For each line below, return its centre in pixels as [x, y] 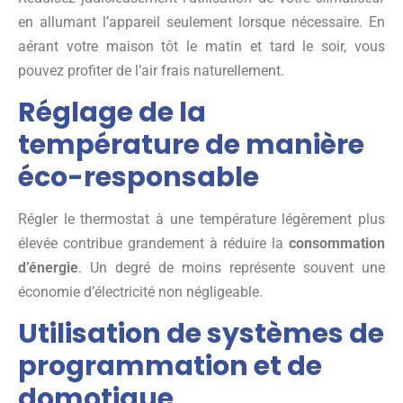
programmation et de [170, 366]
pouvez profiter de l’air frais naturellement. [151, 70]
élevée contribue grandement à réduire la [153, 243]
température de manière [191, 144]
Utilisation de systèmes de [201, 333]
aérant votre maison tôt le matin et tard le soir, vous [201, 46]
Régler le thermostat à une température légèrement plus [201, 219]
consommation [337, 243]
